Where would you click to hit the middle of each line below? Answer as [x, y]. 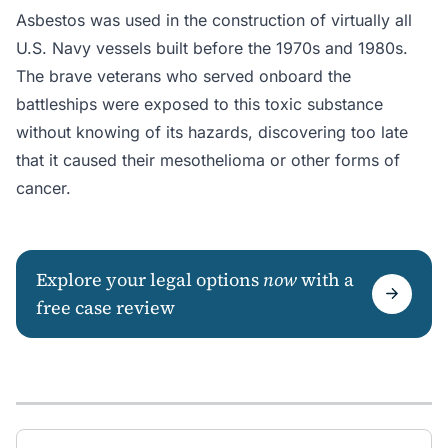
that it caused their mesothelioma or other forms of [208, 160]
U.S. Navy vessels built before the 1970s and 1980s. [212, 48]
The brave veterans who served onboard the [183, 76]
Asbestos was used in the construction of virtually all [214, 20]
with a [325, 280]
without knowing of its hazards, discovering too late [212, 132]
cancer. [43, 188]
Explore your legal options [149, 280]
